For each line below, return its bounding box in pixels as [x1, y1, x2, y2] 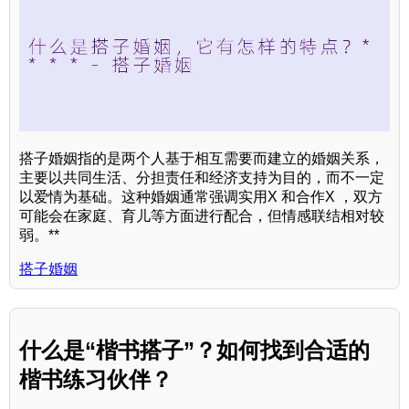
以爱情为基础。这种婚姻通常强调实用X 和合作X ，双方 [19, 188, 383, 204]
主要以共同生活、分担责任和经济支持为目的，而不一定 [19, 169, 384, 185]
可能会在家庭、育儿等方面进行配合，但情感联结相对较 [19, 207, 384, 224]
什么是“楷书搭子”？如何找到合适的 [19, 337, 370, 362]
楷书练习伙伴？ [19, 366, 173, 392]
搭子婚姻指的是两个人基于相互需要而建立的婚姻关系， [19, 150, 384, 166]
